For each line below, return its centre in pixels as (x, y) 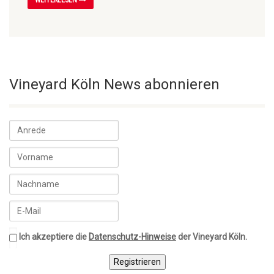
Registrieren (137, 261)
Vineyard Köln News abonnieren (114, 84)
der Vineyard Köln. (212, 237)
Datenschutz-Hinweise (132, 237)
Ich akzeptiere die (54, 237)
